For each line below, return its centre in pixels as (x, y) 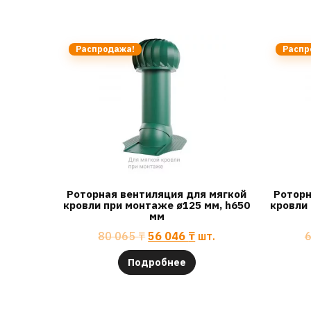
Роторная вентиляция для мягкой (157, 194)
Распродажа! (105, 49)
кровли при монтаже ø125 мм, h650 (157, 205)
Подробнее (157, 262)
